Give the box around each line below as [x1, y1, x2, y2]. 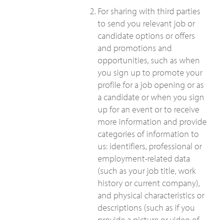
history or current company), [98, 177, 200, 189]
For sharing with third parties [98, 5, 200, 17]
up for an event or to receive [98, 104, 199, 115]
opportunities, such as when [98, 55, 200, 66]
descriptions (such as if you [98, 202, 195, 213]
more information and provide [98, 116, 207, 127]
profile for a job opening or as [98, 79, 204, 90]
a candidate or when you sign [98, 91, 204, 103]
